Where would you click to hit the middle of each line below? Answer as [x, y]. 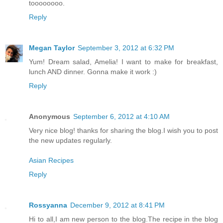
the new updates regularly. [70, 140]
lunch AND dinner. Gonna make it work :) [93, 71]
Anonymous [50, 116]
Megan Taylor [52, 48]
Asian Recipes [51, 160]
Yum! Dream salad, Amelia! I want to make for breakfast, [123, 61]
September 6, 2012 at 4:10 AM [121, 116]
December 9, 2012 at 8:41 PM [117, 205]
